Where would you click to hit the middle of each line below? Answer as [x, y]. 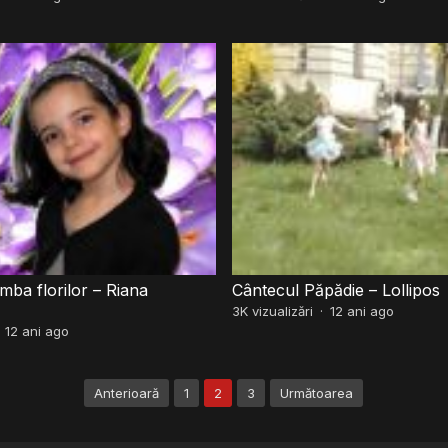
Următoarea [317, 392]
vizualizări [280, 310]
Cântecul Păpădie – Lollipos [335, 289]
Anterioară [127, 392]
